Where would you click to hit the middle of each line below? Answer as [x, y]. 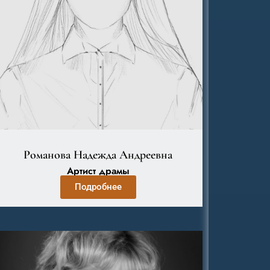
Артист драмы [98, 171]
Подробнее [98, 187]
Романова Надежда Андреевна [98, 155]
